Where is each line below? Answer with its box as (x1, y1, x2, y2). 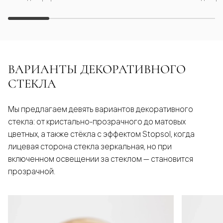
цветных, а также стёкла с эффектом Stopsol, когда (8, 128, 195, 139)
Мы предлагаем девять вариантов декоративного (8, 104, 193, 114)
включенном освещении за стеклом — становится (8, 153, 193, 164)
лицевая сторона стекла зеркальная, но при (8, 141, 172, 151)
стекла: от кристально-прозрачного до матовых (8, 116, 186, 126)
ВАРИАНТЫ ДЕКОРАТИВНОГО (8, 61, 186, 77)
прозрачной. (8, 166, 55, 176)
